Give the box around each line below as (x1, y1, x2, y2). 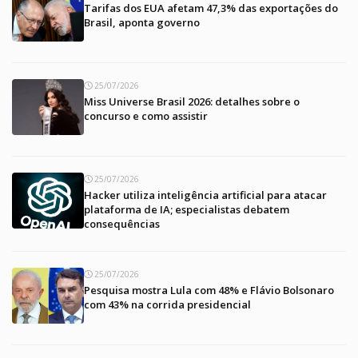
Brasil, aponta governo (84, 14, 200, 30)
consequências (84, 216, 160, 231)
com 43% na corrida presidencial (84, 296, 251, 312)
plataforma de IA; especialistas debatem (84, 201, 289, 217)
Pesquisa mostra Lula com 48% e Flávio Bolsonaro (84, 282, 334, 297)
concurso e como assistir (84, 108, 208, 123)
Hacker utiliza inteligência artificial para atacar (84, 187, 327, 202)
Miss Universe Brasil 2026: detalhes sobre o (84, 93, 300, 109)
